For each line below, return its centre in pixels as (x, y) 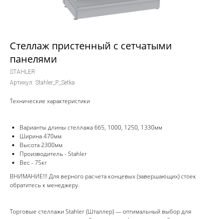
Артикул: (22, 83)
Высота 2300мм (41, 145)
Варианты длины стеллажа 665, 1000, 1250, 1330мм (91, 127)
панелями (33, 59)
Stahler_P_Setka (55, 83)
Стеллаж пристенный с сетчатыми (91, 46)
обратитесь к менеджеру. (45, 185)
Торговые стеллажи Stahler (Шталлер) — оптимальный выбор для (100, 211)
